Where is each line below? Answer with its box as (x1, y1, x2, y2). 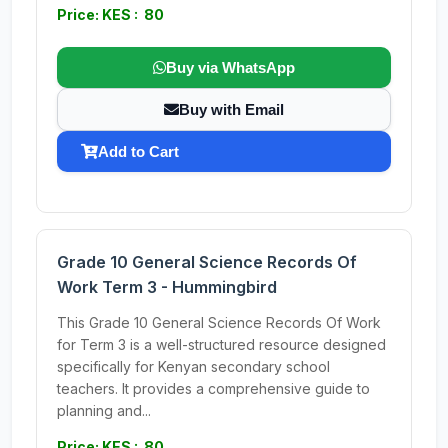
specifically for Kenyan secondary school (57, 358, 330, 375)
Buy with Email (179, 101, 284, 118)
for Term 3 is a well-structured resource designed (57, 336, 386, 353)
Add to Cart (98, 143, 179, 160)
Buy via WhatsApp (166, 59, 295, 76)
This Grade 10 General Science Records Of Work (57, 314, 381, 331)
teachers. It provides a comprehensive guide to (57, 380, 370, 397)
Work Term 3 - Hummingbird (57, 277, 277, 297)
